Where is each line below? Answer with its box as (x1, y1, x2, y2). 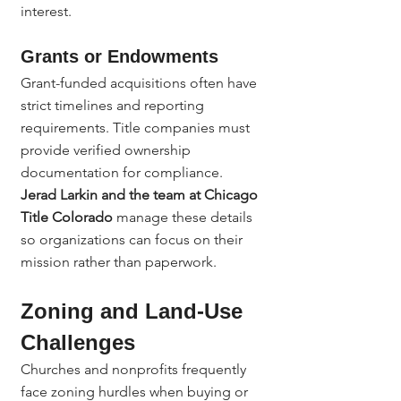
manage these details (113, 209, 256, 226)
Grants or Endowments (21, 47, 218, 66)
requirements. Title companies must (21, 119, 253, 136)
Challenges (21, 330, 135, 354)
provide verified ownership (21, 141, 194, 158)
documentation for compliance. (21, 164, 223, 181)
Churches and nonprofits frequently (21, 361, 250, 378)
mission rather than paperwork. (21, 253, 217, 270)
